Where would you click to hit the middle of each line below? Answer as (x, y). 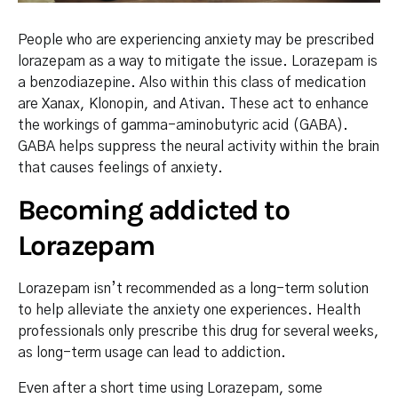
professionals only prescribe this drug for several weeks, (199, 331)
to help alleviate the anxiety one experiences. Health (189, 310)
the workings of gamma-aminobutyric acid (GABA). (183, 125)
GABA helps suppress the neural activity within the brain (199, 147)
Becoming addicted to (153, 210)
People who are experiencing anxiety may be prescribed (196, 40)
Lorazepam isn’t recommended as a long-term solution (193, 289)
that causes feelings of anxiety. (120, 168)
